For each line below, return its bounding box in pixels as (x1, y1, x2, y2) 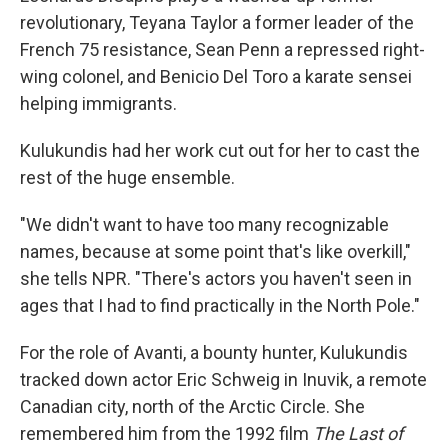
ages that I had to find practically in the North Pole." (20, 295, 420, 317)
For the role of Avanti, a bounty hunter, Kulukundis (20, 342, 408, 364)
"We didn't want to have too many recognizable (20, 214, 389, 236)
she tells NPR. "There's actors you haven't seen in (20, 268, 412, 290)
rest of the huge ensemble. (20, 167, 235, 189)
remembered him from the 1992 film (20, 423, 313, 445)
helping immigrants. (20, 93, 177, 115)
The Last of (313, 423, 403, 445)
